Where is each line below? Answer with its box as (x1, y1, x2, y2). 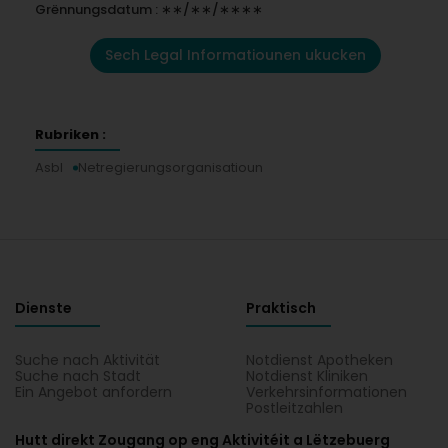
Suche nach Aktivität (15, 350, 160, 370)
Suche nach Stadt (15, 366, 141, 386)
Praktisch (246, 298, 317, 318)
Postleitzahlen (246, 398, 344, 418)
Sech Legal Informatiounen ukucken (104, 45, 366, 65)
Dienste (15, 298, 72, 318)
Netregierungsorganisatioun (78, 158, 263, 177)
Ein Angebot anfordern (15, 382, 172, 402)
